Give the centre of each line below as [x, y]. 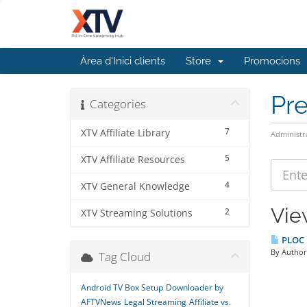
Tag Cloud [122, 257]
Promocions [272, 61]
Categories [115, 104]
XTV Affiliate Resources [133, 160]
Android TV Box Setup [122, 287]
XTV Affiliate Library [125, 133]
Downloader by [195, 287]
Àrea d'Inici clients [123, 61]
